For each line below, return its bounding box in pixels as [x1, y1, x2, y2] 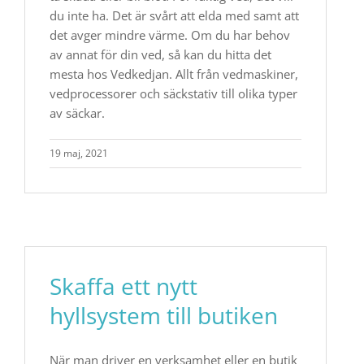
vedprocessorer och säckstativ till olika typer [50, 85, 297, 102]
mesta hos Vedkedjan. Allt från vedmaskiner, [50, 66, 298, 82]
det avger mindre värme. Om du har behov [50, 27, 290, 43]
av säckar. [50, 105, 105, 121]
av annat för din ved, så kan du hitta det [50, 46, 271, 63]
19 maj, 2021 [50, 146, 108, 160]
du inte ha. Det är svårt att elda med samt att [50, 7, 299, 24]
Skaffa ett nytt [50, 271, 197, 301]
